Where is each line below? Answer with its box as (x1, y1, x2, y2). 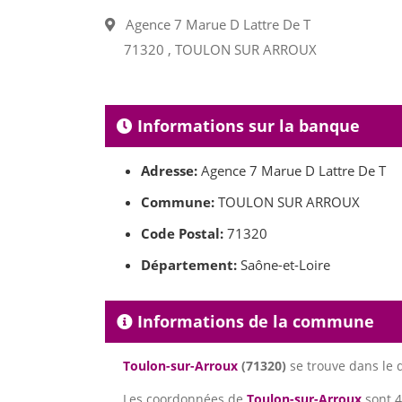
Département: (141, 256, 237, 275)
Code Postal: (141, 224, 223, 243)
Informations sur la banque (133, 115, 360, 137)
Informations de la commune (133, 310, 374, 333)
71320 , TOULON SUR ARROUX (124, 40, 317, 59)
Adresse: (141, 162, 197, 180)
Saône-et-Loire (237, 256, 330, 275)
